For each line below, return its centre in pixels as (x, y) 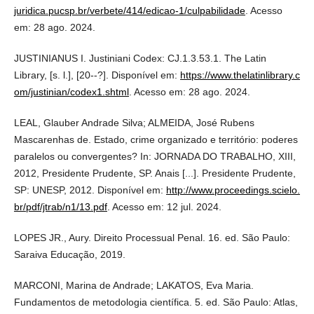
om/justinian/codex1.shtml (71, 91)
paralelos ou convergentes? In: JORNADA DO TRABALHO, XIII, (155, 156)
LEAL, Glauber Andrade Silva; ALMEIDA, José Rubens (134, 122)
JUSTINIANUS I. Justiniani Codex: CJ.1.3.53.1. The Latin (140, 58)
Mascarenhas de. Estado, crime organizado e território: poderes (156, 139)
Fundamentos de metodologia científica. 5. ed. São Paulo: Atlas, (156, 302)
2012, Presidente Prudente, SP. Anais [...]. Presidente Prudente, (155, 173)
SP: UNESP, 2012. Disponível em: (90, 190)
